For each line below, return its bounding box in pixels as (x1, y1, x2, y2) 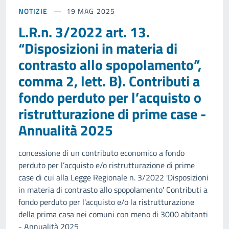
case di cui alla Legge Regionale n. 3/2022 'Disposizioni (18, 171, 209, 184)
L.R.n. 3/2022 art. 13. (18, 20, 150, 43)
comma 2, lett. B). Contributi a (18, 70, 200, 92)
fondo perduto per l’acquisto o (18, 86, 201, 108)
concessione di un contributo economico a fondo (18, 146, 185, 159)
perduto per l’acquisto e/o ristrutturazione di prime (18, 158, 195, 171)
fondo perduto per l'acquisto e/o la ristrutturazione (18, 195, 194, 208)
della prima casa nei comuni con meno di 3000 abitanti (18, 208, 208, 220)
